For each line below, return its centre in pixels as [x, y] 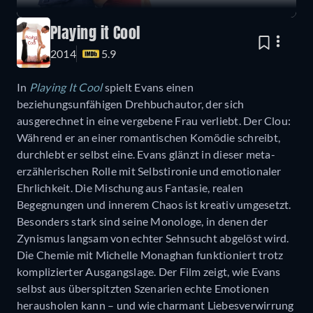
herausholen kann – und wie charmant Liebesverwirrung [155, 305]
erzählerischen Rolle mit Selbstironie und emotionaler [149, 170]
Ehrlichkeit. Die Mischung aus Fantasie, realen [130, 187]
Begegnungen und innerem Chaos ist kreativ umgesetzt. [154, 204]
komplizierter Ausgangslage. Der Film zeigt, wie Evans [149, 271]
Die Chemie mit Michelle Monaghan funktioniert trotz [150, 254]
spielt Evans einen [149, 87]
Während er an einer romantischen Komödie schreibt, [148, 137]
